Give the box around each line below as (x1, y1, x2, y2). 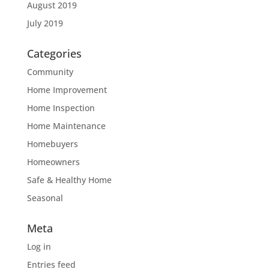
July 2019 (26, 17, 63, 29)
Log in (26, 241, 51, 252)
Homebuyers (26, 138, 78, 150)
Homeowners (26, 156, 80, 168)
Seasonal (26, 192, 63, 204)
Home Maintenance (26, 120, 106, 131)
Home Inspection (26, 102, 95, 113)
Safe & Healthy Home (26, 174, 112, 186)
